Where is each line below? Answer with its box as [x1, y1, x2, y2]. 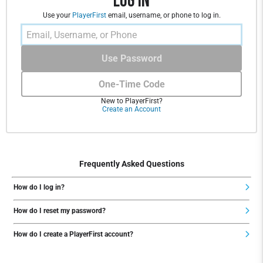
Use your [42, 11, 72, 19]
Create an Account [102, 105, 161, 113]
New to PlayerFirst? [100, 97, 163, 105]
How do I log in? [14, 183, 65, 192]
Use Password [101, 52, 162, 64]
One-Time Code [98, 78, 165, 90]
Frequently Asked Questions [79, 159, 184, 169]
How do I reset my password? [14, 207, 106, 215]
